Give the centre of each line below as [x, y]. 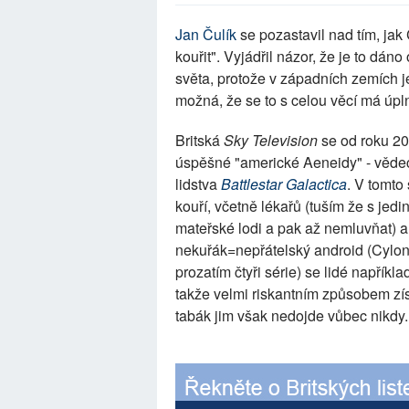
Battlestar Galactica [284, 184]
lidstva [198, 184]
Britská [199, 140]
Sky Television [271, 140]
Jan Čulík [206, 34]
